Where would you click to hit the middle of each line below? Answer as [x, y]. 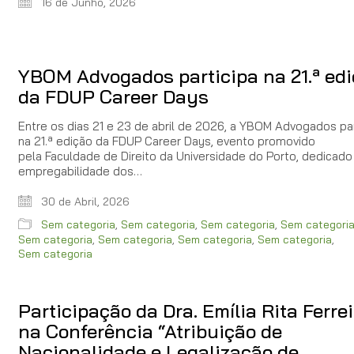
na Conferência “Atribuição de [150, 331]
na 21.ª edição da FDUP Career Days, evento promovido [167, 141]
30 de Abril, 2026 [84, 201]
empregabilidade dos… [80, 171]
